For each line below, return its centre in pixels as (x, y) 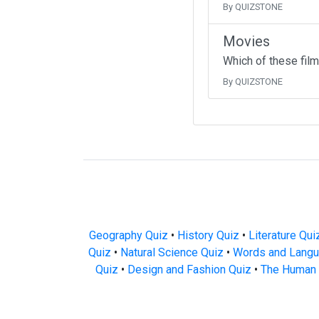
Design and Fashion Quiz (189, 270)
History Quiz (208, 235)
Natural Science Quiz (172, 252)
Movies (246, 41)
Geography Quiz (128, 235)
